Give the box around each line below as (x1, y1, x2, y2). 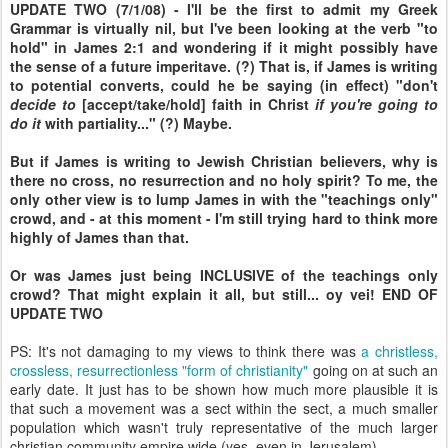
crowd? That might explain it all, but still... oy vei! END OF (10, 284, 438, 304)
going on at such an (308, 360, 439, 380)
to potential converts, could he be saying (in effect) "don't (10, 75, 438, 95)
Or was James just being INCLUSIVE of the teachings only (10, 265, 438, 285)
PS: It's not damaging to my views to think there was (10, 341, 362, 361)
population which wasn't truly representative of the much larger (10, 417, 438, 437)
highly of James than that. (10, 227, 189, 247)
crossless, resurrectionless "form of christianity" (10, 360, 309, 380)
